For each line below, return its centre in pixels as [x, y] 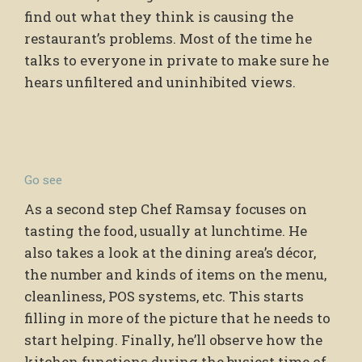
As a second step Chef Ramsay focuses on [166, 208]
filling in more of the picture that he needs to [177, 318]
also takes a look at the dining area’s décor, [170, 252]
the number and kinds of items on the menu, [175, 274]
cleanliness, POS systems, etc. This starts [164, 296]
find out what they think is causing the [159, 16]
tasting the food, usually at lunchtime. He [166, 230]
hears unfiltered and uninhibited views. [160, 82]
